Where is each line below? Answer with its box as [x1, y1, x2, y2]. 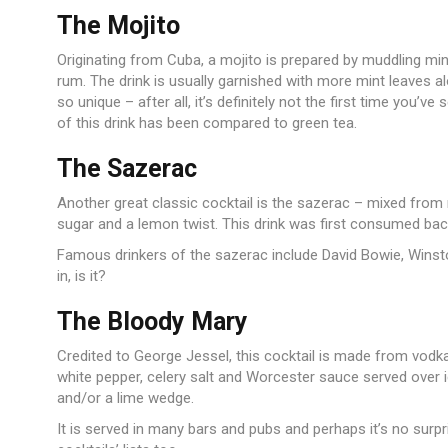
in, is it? [57, 267, 106, 286]
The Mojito [57, 11, 180, 41]
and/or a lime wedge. [57, 389, 194, 408]
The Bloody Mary [57, 307, 248, 337]
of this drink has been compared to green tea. [57, 114, 357, 133]
